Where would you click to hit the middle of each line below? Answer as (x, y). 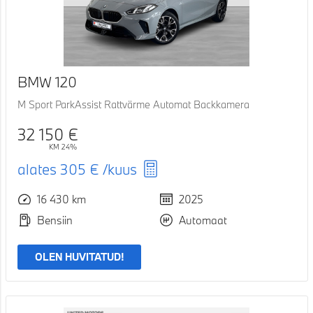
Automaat (203, 220)
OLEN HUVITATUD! (79, 257)
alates (38, 169)
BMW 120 (47, 82)
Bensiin (54, 220)
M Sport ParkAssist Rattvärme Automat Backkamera (133, 105)
